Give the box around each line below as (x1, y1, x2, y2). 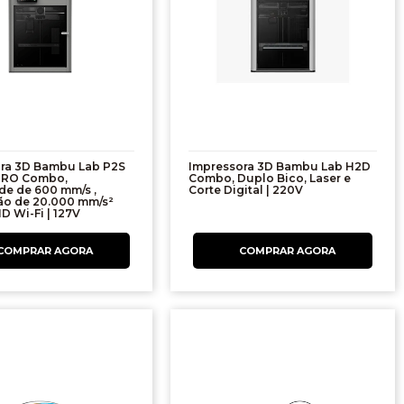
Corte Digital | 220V (188, 183, 304, 197)
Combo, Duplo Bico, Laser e (188, 171, 352, 186)
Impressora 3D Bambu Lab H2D (188, 160, 372, 174)
